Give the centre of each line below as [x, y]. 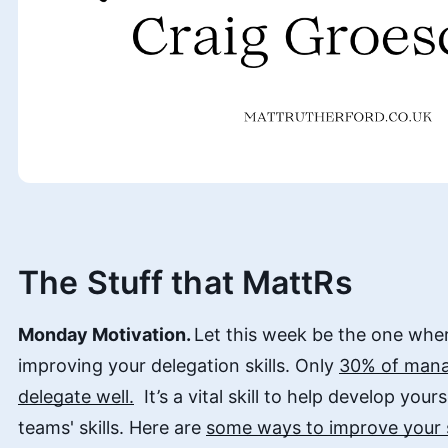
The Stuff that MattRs [185, 282]
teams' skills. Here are [112, 427]
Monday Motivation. [106, 334]
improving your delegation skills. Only [178, 365]
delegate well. [76, 396]
